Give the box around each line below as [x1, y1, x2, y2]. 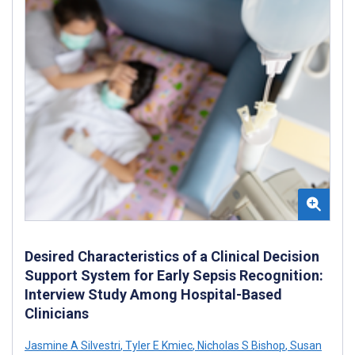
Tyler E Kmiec [123, 338, 193, 352]
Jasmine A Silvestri [25, 338, 120, 352]
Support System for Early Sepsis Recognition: [25, 266, 323, 284]
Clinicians [25, 304, 89, 322]
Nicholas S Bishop [195, 338, 285, 352]
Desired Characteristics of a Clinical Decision [25, 247, 319, 265]
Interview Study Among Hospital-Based [25, 285, 282, 303]
